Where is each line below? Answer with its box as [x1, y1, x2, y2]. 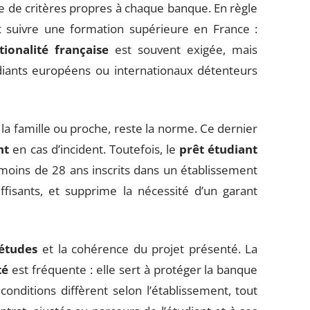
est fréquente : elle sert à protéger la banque [8, 262, 258, 277]
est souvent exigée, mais [108, 42, 258, 57]
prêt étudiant [179, 141, 258, 157]
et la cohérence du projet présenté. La [37, 241, 258, 257]
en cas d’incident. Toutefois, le [9, 141, 180, 157]
